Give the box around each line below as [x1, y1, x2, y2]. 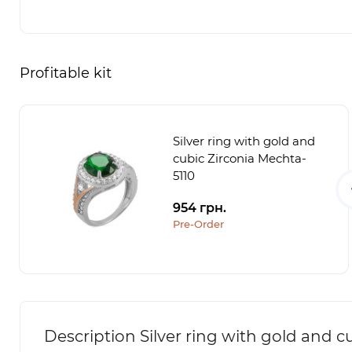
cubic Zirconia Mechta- [173, 151, 306, 166]
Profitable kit [20, 64, 112, 82]
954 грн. [173, 200, 226, 215]
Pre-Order [173, 218, 224, 230]
